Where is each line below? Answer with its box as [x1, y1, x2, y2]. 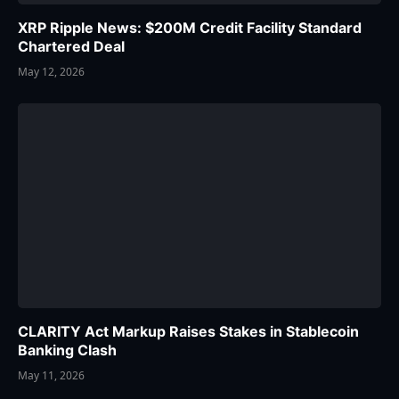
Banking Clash [18, 340, 117, 359]
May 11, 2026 [18, 367, 85, 383]
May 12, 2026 [18, 64, 85, 80]
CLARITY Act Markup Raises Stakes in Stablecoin [18, 322, 359, 340]
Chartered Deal [18, 37, 125, 56]
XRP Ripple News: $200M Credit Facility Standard [18, 19, 362, 37]
